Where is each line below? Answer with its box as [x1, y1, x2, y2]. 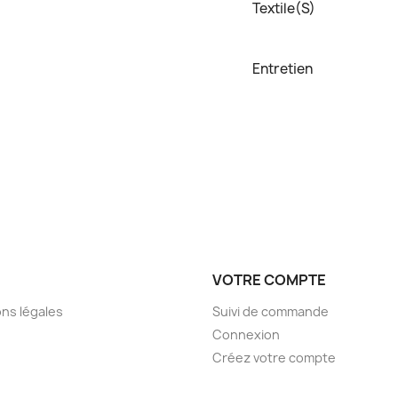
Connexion [212, 325, 280, 343]
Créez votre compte [212, 348, 336, 366]
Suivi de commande [212, 302, 329, 320]
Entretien [252, 59, 313, 78]
